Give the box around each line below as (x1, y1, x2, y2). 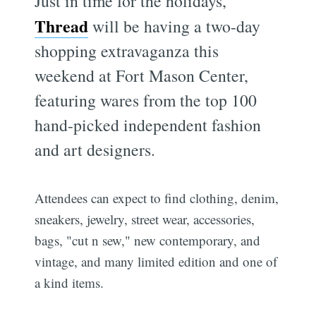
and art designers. (35, 138, 156, 161)
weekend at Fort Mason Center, (35, 63, 249, 87)
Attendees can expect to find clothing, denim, (35, 188, 279, 207)
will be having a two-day (88, 14, 261, 37)
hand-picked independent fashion (35, 113, 262, 136)
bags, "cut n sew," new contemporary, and (35, 231, 261, 249)
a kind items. (35, 273, 104, 291)
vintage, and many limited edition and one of (35, 252, 278, 270)
